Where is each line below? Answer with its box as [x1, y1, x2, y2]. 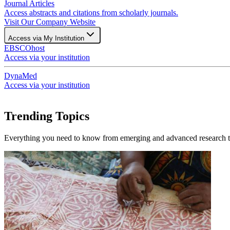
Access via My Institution [8, 34, 84, 43]
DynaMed [4, 71, 37, 81]
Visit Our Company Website [4, 17, 95, 27]
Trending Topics [4, 109, 89, 123]
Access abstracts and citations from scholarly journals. [4, 8, 178, 17]
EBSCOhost [4, 44, 45, 53]
